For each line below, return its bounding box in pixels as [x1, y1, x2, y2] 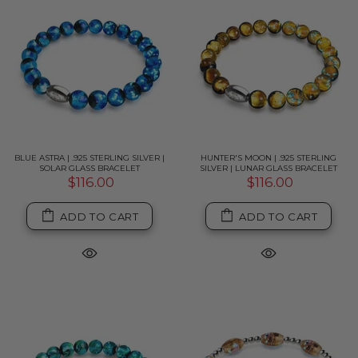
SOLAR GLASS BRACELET [39, 163, 140, 173]
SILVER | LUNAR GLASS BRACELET [200, 163, 337, 173]
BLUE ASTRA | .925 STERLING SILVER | [14, 153, 165, 163]
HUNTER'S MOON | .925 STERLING [201, 153, 336, 163]
